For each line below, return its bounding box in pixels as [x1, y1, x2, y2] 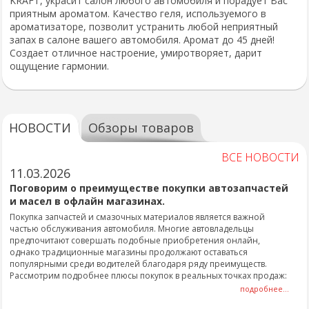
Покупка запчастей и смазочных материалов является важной [10, 211, 265, 223]
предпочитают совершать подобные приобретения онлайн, [10, 235, 260, 246]
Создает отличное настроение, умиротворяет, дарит [10, 46, 262, 59]
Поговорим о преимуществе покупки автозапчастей [10, 181, 288, 195]
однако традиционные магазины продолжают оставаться [10, 246, 248, 258]
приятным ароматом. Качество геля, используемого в [10, 7, 266, 20]
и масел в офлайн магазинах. [10, 195, 165, 208]
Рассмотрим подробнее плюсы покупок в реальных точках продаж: [10, 270, 287, 281]
